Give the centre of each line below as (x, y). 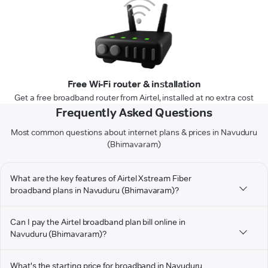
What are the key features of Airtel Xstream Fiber (101, 179)
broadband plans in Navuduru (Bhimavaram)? (95, 191)
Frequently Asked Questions (134, 113)
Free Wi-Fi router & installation (134, 84)
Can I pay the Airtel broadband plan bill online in (98, 222)
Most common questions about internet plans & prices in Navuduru (134, 133)
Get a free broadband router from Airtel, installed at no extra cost (134, 98)
